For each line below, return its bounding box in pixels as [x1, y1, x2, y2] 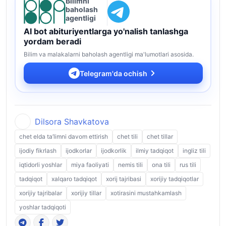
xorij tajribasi [106, 175, 141, 183]
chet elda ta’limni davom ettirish [19, 132, 108, 140]
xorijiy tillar [71, 189, 101, 197]
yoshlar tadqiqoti [19, 203, 66, 211]
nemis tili [118, 160, 143, 168]
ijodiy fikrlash [19, 146, 56, 154]
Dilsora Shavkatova [35, 116, 109, 127]
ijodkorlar [66, 146, 92, 154]
